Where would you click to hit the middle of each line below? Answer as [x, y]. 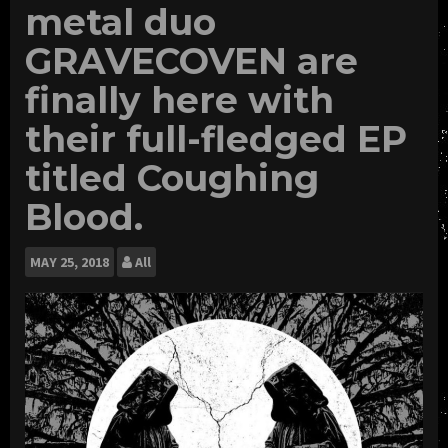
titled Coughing [172, 177]
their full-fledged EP [216, 138]
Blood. [84, 216]
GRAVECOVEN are [191, 60]
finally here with [179, 99]
